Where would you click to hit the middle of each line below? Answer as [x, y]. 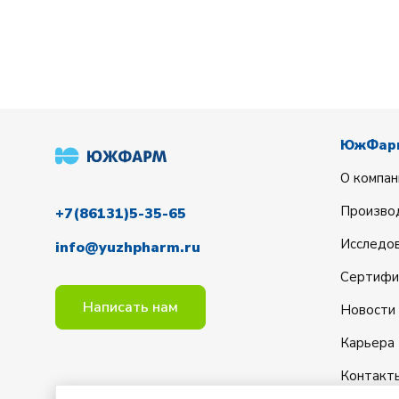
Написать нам [130, 307]
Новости [368, 310]
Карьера [367, 343]
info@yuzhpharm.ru [128, 248]
